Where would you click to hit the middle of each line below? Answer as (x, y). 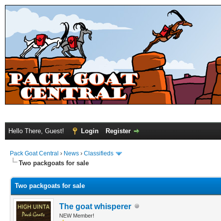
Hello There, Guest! (37, 131)
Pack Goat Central (34, 153)
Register (118, 131)
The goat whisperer (95, 206)
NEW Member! (77, 215)
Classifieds (99, 153)
